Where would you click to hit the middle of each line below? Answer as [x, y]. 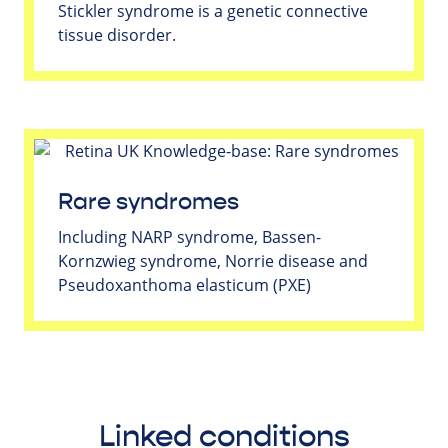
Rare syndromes [148, 201]
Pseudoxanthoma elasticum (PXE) [184, 284]
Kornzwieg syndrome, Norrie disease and [213, 260]
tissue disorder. [117, 34]
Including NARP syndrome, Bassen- [189, 236]
